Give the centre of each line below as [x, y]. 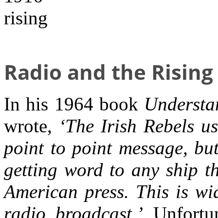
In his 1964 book [74, 104]
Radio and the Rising [109, 72]
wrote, [31, 126]
